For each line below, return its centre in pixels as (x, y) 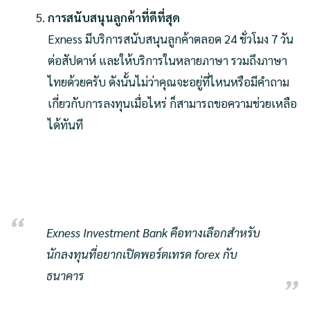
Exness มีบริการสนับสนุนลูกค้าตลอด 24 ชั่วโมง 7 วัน (171, 39)
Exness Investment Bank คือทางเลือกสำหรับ (153, 232)
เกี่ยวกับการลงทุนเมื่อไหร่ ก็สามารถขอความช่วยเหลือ (173, 103)
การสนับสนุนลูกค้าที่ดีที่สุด (114, 18)
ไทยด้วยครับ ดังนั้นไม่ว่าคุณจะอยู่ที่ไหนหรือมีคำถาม (169, 82)
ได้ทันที (66, 125)
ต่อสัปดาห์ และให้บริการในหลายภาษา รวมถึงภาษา (168, 61)
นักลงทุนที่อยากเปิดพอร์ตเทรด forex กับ (142, 254)
